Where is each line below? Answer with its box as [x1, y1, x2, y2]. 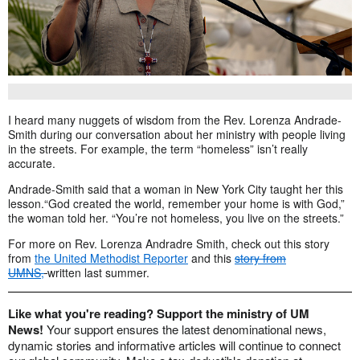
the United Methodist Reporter [35, 249, 188, 266]
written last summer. [47, 264, 149, 280]
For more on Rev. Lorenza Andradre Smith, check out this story [8, 235, 329, 252]
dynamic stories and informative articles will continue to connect [8, 336, 341, 354]
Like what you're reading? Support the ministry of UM [8, 304, 309, 322]
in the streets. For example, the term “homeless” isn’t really [8, 140, 308, 157]
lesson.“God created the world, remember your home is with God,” [8, 194, 345, 211]
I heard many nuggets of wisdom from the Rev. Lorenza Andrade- [8, 111, 342, 128]
